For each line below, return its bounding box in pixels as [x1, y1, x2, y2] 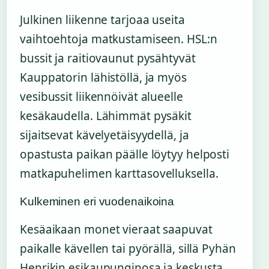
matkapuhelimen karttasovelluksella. [20, 166, 219, 182]
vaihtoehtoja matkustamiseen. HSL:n [20, 31, 217, 47]
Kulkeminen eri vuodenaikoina [20, 195, 175, 208]
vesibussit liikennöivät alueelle [20, 89, 183, 105]
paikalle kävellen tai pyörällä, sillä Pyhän [20, 241, 236, 257]
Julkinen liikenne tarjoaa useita [20, 12, 185, 28]
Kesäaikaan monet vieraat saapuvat [20, 222, 213, 238]
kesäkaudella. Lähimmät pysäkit [20, 108, 192, 124]
